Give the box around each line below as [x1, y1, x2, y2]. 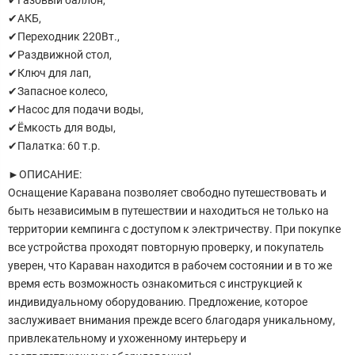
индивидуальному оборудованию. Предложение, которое [8, 296, 307, 309]
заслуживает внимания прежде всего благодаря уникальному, [8, 314, 335, 327]
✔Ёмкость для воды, [8, 121, 116, 135]
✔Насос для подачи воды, [8, 103, 143, 116]
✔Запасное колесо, [8, 85, 108, 98]
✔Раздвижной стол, [8, 48, 112, 62]
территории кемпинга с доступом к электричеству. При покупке [8, 223, 341, 236]
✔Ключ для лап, [8, 67, 91, 80]
